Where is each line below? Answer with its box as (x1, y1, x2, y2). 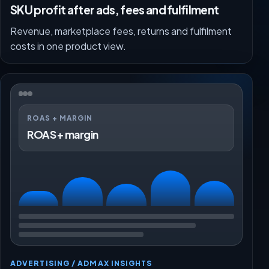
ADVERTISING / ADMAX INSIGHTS (10, 258, 153, 268)
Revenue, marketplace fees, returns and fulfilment (10, 24, 232, 37)
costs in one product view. (10, 39, 126, 52)
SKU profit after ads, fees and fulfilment (10, 2, 219, 17)
